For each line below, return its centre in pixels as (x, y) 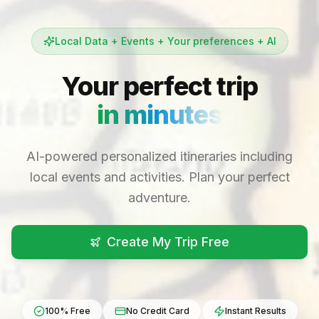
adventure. (159, 197)
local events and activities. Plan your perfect (159, 177)
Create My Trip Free (168, 241)
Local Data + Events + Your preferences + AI (165, 41)
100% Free (67, 310)
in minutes (159, 114)
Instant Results (255, 310)
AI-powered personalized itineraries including (159, 156)
